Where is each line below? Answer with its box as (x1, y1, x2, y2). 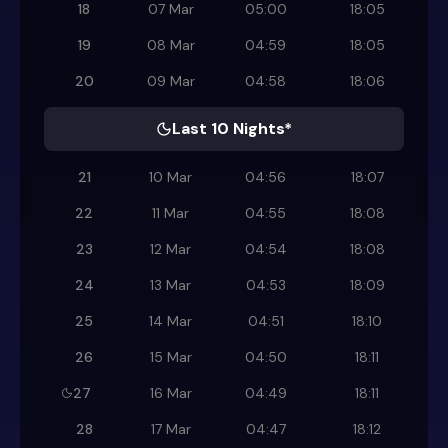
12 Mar (150, 240, 191, 259)
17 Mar (150, 420, 191, 439)
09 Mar (146, 72, 195, 91)
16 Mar (149, 384, 192, 403)
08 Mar (146, 36, 195, 55)
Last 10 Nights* (172, 118, 292, 140)
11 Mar (152, 204, 189, 223)
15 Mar (149, 348, 192, 367)
